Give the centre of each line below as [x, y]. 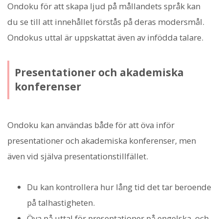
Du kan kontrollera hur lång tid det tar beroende [119, 187]
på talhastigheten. [61, 202]
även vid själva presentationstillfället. [78, 156]
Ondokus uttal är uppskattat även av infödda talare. [105, 38]
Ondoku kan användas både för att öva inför [91, 125]
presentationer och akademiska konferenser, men [102, 141]
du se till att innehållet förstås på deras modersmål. [106, 22]
